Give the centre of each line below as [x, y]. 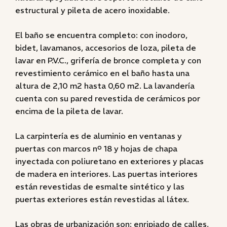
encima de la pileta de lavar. [69, 111]
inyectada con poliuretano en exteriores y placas [109, 161]
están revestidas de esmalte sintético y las [100, 186]
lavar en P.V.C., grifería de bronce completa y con [108, 60]
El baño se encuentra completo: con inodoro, [101, 35]
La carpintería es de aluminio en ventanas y [99, 136]
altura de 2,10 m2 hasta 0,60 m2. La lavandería [105, 86]
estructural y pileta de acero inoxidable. [92, 10]
